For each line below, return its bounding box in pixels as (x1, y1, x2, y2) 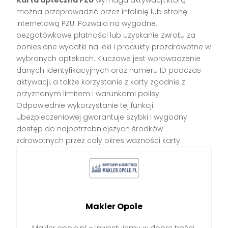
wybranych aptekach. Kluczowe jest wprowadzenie (16, 53, 201, 64)
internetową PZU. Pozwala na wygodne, (16, 18, 157, 29)
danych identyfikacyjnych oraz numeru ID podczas (16, 65, 202, 76)
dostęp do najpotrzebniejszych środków (16, 124, 163, 134)
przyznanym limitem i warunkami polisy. (16, 89, 161, 99)
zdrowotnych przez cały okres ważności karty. (16, 135, 182, 146)
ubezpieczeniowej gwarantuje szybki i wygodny (16, 112, 188, 123)
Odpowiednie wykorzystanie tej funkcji (16, 100, 154, 111)
